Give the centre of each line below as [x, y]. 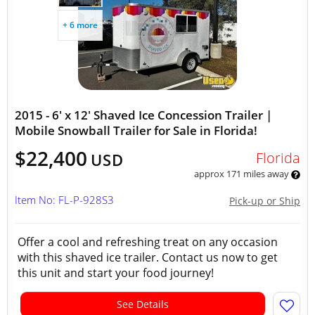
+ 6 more [80, 25]
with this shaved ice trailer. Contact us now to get [148, 257]
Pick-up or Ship [265, 201]
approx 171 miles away [242, 174]
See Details [143, 304]
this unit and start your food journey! [116, 273]
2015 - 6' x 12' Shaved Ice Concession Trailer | [143, 115]
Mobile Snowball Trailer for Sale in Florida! [136, 130]
